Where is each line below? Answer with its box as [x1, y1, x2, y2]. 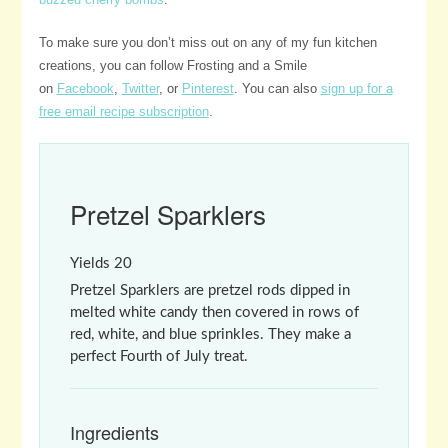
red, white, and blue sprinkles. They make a [69, 326, 351, 342]
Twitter [121, 80, 159, 96]
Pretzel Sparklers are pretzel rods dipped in [69, 282, 350, 298]
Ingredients [69, 418, 159, 445]
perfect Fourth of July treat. [69, 348, 248, 364]
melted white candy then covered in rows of [69, 304, 359, 320]
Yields [69, 255, 114, 271]
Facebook [56, 80, 114, 96]
